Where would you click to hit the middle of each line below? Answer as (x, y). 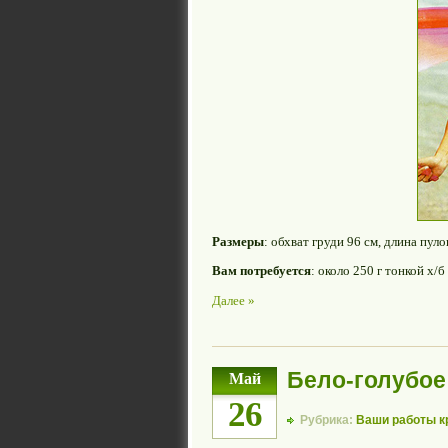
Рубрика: (328, 420)
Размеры (238, 242)
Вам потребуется (261, 271)
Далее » (233, 300)
